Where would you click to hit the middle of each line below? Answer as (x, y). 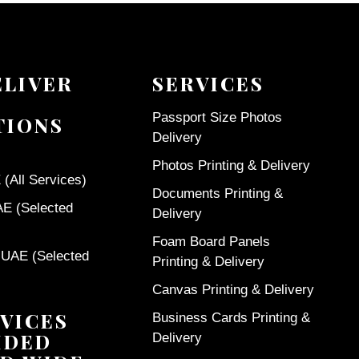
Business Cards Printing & (232, 317)
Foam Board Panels (212, 241)
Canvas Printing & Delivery (234, 289)
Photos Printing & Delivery (232, 165)
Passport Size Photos (218, 117)
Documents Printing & (218, 193)
